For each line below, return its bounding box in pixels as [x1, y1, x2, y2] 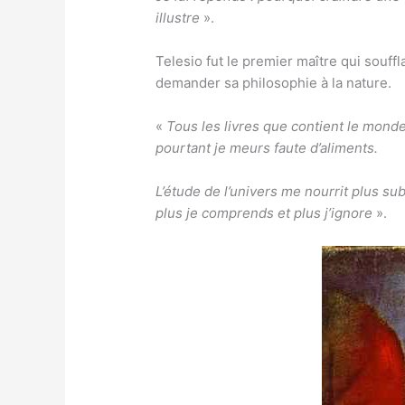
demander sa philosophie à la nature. [155, 74, 392, 92]
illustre [155, 9, 201, 27]
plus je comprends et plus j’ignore [155, 204, 377, 222]
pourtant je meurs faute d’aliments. [155, 139, 379, 157]
